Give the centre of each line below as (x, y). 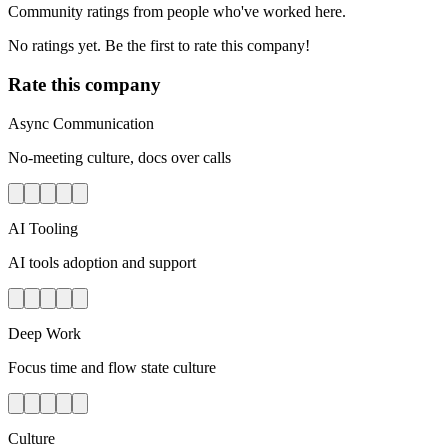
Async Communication (81, 123)
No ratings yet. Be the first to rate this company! (159, 46)
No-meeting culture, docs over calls (119, 157)
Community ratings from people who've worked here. (177, 12)
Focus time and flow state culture (112, 367)
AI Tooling (43, 228)
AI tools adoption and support (102, 262)
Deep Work (44, 333)
